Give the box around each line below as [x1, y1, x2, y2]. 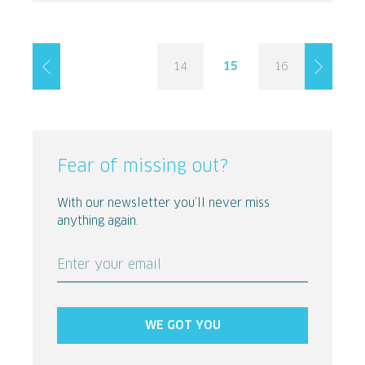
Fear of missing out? [57, 158, 228, 176]
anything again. [57, 216, 139, 228]
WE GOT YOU [144, 320, 221, 332]
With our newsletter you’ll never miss [57, 198, 270, 210]
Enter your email [57, 259, 161, 272]
